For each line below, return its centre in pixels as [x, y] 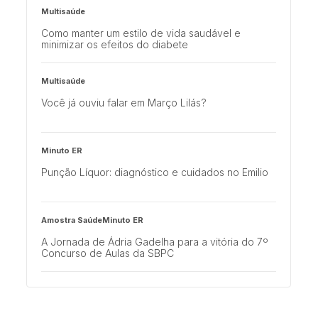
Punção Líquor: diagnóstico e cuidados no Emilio [155, 172]
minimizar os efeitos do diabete [115, 45]
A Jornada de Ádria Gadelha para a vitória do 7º [155, 242]
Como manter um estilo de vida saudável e [141, 33]
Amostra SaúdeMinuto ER [93, 220]
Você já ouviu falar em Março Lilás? [124, 103]
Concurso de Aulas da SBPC [108, 253]
